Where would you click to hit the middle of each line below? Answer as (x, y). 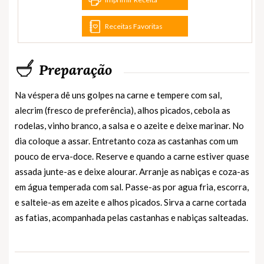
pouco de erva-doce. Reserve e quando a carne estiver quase (132, 156)
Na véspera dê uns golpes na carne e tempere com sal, (118, 95)
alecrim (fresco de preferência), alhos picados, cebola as (123, 110)
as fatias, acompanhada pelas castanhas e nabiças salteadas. (131, 217)
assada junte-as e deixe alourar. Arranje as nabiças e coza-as (132, 171)
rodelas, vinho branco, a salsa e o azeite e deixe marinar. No (129, 125)
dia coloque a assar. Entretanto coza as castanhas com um (126, 141)
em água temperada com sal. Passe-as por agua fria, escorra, (132, 187)
